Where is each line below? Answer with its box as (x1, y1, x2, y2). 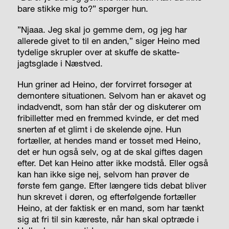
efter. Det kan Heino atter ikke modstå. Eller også (17, 157, 208, 168)
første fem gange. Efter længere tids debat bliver (17, 179, 207, 191)
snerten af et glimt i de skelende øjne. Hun (17, 123, 181, 134)
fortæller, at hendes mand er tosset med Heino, (17, 134, 201, 146)
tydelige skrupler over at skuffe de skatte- (17, 46, 180, 57)
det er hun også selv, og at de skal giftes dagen (17, 146, 202, 157)
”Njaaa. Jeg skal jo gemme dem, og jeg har (17, 24, 187, 35)
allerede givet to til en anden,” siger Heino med (17, 35, 200, 46)
